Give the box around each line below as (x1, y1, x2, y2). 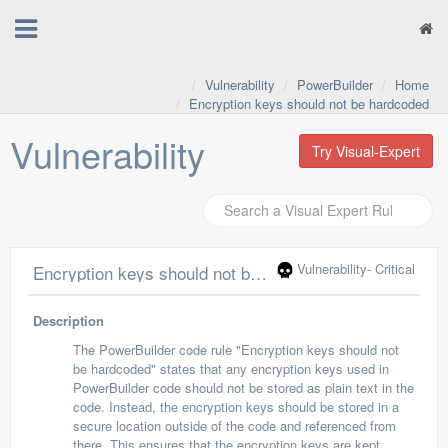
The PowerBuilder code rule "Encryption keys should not (73, 340, 399, 359)
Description (33, 311, 104, 330)
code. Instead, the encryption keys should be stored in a (73, 397, 399, 416)
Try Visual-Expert (311, 141, 420, 161)
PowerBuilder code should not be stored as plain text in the (73, 378, 414, 397)
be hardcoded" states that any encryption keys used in (73, 359, 389, 378)
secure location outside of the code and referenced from (73, 416, 396, 435)
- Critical (367, 259, 415, 278)
